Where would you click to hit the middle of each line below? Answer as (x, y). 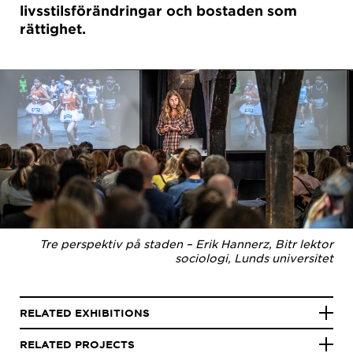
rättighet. (53, 29)
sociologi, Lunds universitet (254, 257)
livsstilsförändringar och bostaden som (158, 11)
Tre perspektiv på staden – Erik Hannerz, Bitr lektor (186, 243)
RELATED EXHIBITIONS (85, 312)
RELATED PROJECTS (77, 344)
